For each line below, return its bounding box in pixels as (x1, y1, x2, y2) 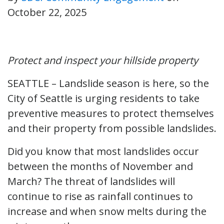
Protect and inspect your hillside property (7, 53, 198, 67)
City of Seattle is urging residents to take (7, 91, 199, 105)
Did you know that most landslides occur (7, 144, 199, 158)
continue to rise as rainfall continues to (7, 189, 193, 203)
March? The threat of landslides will (7, 174, 175, 188)
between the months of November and (7, 159, 193, 173)
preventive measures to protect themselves (7, 106, 214, 120)
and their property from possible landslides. (7, 121, 216, 135)
